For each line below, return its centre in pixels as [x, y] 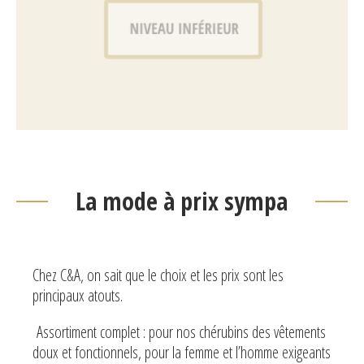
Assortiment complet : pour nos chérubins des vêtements [181, 332]
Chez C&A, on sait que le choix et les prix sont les [158, 275]
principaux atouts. [77, 296]
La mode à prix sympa [182, 201]
